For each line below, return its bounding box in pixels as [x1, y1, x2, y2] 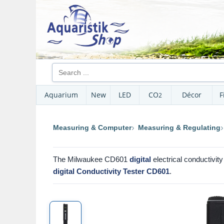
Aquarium [44, 90, 78, 99]
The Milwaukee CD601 [53, 155, 129, 163]
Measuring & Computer [53, 123, 131, 131]
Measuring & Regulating [138, 123, 220, 131]
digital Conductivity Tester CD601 [53, 167, 169, 175]
